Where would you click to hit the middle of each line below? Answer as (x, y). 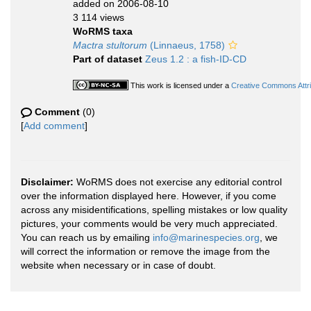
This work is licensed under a (181, 85)
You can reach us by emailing (87, 237)
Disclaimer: (47, 182)
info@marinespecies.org (206, 237)
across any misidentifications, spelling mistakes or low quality (154, 210)
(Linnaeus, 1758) (186, 45)
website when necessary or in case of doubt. (118, 265)
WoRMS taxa (103, 31)
